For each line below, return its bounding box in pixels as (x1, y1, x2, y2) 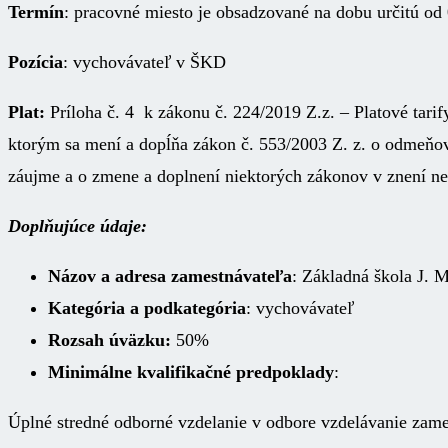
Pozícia (8, 51, 63, 72)
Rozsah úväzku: (48, 329, 171, 350)
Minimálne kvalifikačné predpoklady (48, 361, 334, 382)
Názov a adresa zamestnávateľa (48, 265, 292, 286)
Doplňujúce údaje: (8, 215, 147, 236)
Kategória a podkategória (48, 297, 246, 318)
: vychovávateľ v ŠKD (63, 51, 226, 72)
